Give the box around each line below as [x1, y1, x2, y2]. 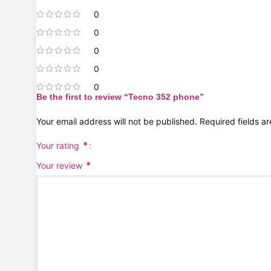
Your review [36, 160, 85, 171]
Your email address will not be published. [36, 116, 197, 127]
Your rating [36, 140, 82, 151]
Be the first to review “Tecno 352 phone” [36, 92, 204, 102]
